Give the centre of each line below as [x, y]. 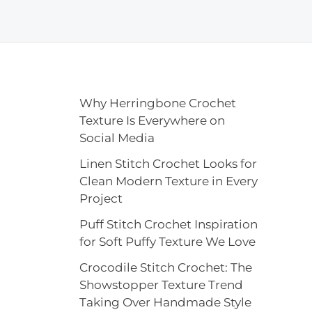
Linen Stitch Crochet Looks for [168, 164]
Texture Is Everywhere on [152, 121]
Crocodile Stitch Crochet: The [165, 268]
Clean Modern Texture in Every [168, 181]
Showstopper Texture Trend [161, 285]
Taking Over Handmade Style [165, 303]
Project [101, 199]
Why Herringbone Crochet [157, 103]
